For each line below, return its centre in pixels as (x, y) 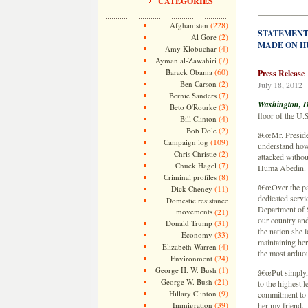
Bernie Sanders (192, 95)
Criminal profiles (190, 177)
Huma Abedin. (282, 168)
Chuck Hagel (196, 165)
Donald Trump (189, 223)
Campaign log (186, 142)
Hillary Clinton (192, 293)
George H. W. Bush (186, 270)
